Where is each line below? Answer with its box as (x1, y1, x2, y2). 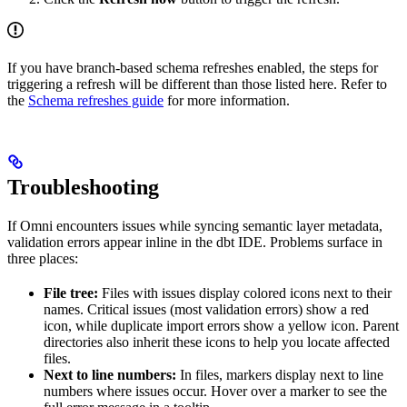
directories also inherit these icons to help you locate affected (44, 334, 390, 351)
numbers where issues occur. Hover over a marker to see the (44, 383, 387, 400)
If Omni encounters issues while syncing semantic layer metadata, (7, 218, 382, 234)
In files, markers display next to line (176, 367, 383, 383)
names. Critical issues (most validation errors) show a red (44, 302, 369, 318)
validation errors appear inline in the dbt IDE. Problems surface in (7, 234, 382, 251)
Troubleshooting (7, 175, 159, 200)
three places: (7, 251, 78, 267)
